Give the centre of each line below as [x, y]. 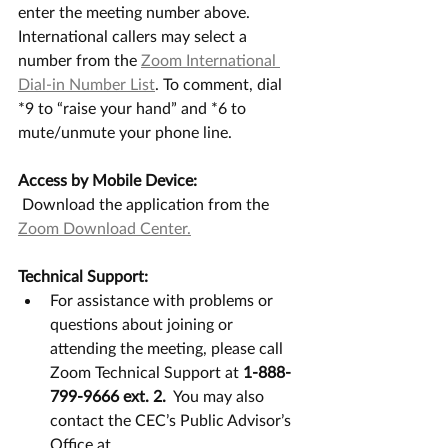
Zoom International [210, 59]
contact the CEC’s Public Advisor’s [172, 419]
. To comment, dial [220, 83]
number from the [79, 59]
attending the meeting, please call [168, 347]
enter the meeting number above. [136, 11]
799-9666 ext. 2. [108, 395]
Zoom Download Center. [104, 227]
